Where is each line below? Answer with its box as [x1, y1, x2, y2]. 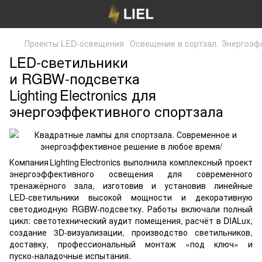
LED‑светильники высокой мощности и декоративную [9, 191, 253, 203]
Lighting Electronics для [9, 84, 156, 105]
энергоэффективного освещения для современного [9, 168, 253, 180]
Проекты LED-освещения [25, 37, 124, 49]
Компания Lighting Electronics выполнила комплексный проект [9, 156, 253, 168]
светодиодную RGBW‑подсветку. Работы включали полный [9, 203, 253, 215]
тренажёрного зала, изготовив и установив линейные [9, 180, 253, 191]
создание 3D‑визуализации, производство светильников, [9, 226, 253, 238]
